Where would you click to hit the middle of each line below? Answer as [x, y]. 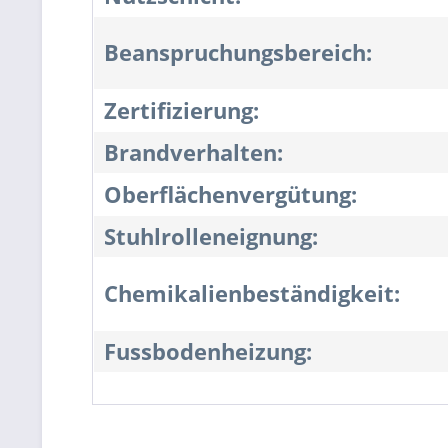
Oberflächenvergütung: [230, 195]
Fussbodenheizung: [208, 352]
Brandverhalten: [193, 153]
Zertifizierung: [181, 111]
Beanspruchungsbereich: [238, 53]
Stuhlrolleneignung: [211, 237]
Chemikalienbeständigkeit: [252, 294]
